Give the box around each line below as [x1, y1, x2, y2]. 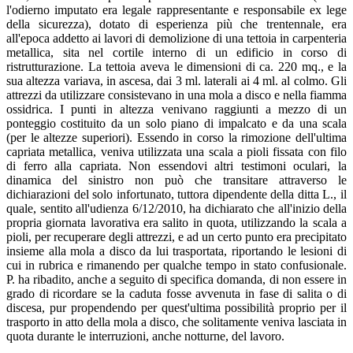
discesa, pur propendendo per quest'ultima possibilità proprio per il [6, 300, 347, 314]
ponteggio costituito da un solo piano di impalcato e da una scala [6, 116, 347, 130]
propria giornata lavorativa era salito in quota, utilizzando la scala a [6, 215, 347, 229]
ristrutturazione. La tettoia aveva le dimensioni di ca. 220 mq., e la [6, 59, 347, 73]
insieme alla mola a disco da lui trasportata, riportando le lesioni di [6, 243, 347, 258]
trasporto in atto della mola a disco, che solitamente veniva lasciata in [6, 314, 347, 329]
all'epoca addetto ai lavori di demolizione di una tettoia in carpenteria [6, 31, 347, 45]
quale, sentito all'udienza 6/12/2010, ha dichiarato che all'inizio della [6, 201, 347, 215]
